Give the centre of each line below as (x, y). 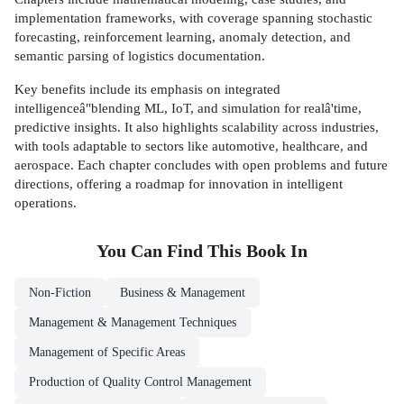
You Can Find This (171, 252)
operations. (46, 202)
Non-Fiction (60, 293)
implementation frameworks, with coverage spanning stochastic (193, 18)
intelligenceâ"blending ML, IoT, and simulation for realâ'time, (188, 107)
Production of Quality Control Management (140, 382)
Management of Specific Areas (107, 353)
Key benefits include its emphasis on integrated (147, 88)
